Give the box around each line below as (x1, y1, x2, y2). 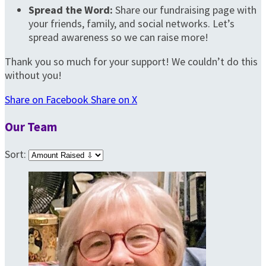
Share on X (91, 93, 137, 107)
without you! (5, 68, 62, 83)
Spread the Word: (28, 3, 113, 17)
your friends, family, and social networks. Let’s (28, 17, 235, 31)
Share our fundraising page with (113, 3, 256, 17)
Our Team (5, 119, 57, 135)
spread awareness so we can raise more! (28, 30, 208, 45)
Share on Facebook (5, 93, 88, 107)
